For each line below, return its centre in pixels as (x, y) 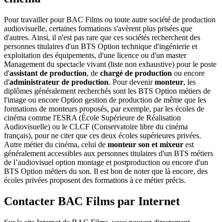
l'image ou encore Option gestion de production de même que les (105, 100)
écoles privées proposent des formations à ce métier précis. (95, 180)
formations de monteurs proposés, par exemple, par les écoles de (104, 109)
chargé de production (136, 73)
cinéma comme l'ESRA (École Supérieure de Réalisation (92, 117)
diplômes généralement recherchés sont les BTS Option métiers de (107, 91)
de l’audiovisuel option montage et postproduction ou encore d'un (106, 162)
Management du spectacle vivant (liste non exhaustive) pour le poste (110, 64)
